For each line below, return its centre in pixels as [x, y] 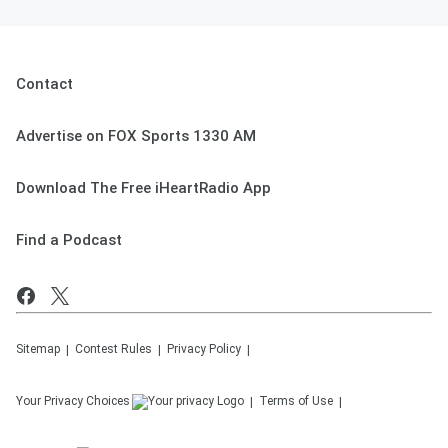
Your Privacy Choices [73, 401]
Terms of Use [296, 401]
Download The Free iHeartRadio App [143, 188]
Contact [44, 84]
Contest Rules [113, 349]
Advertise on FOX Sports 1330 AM [136, 136]
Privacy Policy [204, 349]
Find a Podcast [69, 240]
